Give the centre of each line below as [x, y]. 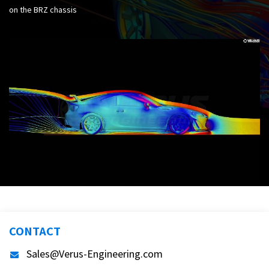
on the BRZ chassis [43, 9]
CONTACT [35, 231]
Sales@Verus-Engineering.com [95, 253]
